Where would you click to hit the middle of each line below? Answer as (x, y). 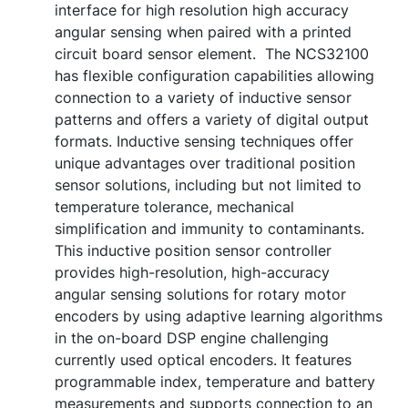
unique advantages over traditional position (205, 163)
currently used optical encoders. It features (203, 360)
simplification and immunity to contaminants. (209, 229)
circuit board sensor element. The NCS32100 (212, 54)
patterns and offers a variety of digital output (212, 120)
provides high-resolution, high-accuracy (192, 273)
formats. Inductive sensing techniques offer (204, 142)
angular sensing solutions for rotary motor (200, 295)
